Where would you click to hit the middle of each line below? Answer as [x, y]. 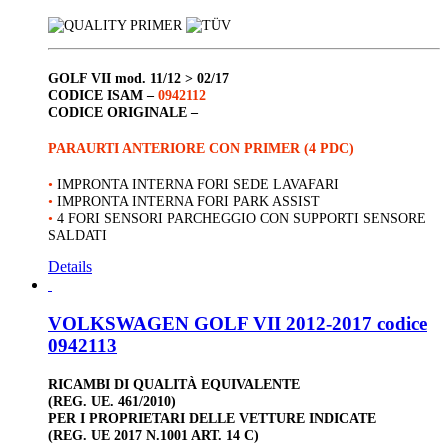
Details [70, 267]
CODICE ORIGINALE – [123, 111]
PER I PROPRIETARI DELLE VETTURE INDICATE [212, 418]
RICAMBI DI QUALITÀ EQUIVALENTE [174, 384]
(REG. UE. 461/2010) [112, 401]
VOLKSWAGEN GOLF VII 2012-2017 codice [237, 323]
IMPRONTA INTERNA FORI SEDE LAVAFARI [198, 183]
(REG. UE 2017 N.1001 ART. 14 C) [153, 435]
